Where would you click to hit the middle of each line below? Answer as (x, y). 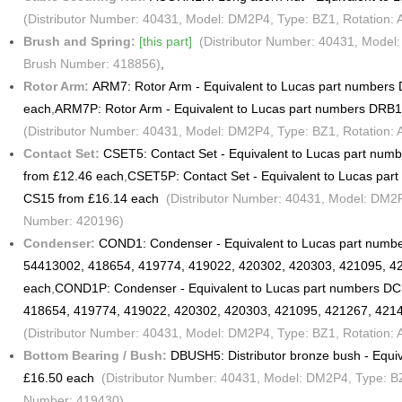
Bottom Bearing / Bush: (96, 356)
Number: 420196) (73, 221)
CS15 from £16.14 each (91, 199)
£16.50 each (58, 378)
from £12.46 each (73, 176)
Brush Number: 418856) (92, 64)
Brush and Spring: (81, 42)
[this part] (165, 42)
